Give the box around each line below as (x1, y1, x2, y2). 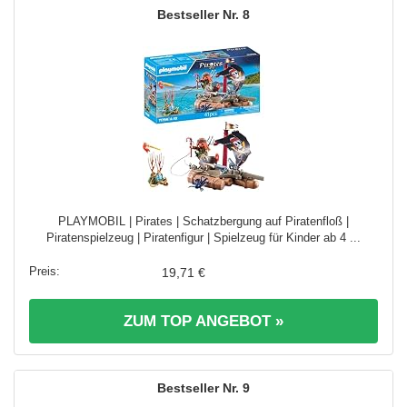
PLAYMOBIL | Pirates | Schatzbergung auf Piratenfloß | (58, 213, 349, 228)
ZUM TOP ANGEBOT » (124, 312, 283, 330)
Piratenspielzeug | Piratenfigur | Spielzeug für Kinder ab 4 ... (46, 230, 361, 244)
